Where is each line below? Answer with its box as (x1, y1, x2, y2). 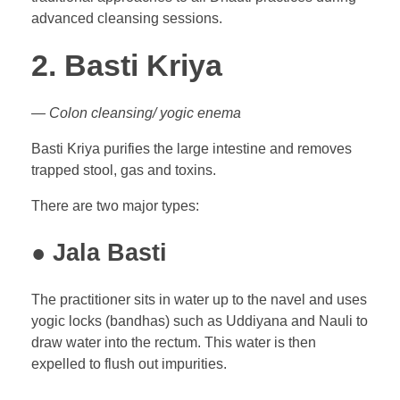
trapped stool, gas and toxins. (31, 162, 216, 179)
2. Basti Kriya (31, 48, 222, 82)
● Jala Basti (31, 239, 167, 267)
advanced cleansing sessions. (31, 10, 222, 26)
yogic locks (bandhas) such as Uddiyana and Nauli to (31, 312, 368, 329)
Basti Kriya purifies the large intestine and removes (31, 141, 352, 157)
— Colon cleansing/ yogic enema (31, 105, 241, 121)
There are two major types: (31, 198, 199, 214)
